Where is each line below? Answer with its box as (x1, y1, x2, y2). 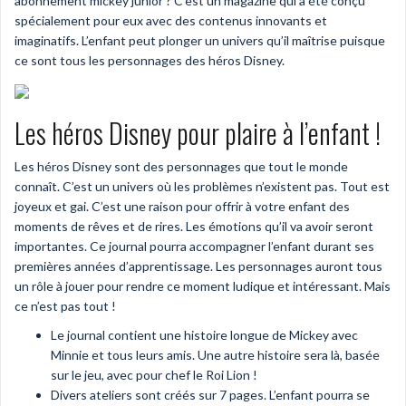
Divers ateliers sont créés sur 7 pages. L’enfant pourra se (51, 387, 370, 403)
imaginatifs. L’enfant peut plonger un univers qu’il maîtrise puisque (14, 33, 385, 49)
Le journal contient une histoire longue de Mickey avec (51, 327, 358, 343)
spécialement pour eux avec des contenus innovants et (14, 13, 327, 29)
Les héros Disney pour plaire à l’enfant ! (14, 112, 381, 154)
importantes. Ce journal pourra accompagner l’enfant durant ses (14, 238, 374, 255)
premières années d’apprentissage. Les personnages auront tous (14, 258, 382, 275)
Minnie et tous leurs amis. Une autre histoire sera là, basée (51, 347, 380, 363)
